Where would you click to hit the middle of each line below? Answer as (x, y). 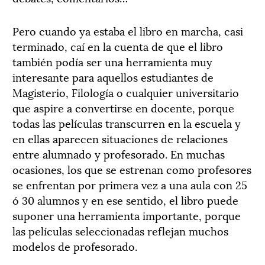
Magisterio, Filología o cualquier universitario (126, 92)
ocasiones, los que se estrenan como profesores (132, 169)
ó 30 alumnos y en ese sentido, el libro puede (125, 199)
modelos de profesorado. (75, 245)
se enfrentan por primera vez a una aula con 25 (130, 184)
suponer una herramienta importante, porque (127, 215)
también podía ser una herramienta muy (112, 61)
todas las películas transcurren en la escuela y (127, 122)
